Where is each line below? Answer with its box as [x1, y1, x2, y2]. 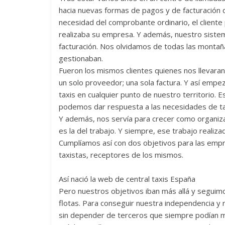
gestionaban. [59, 53, 103, 63]
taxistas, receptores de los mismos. [59, 149, 183, 160]
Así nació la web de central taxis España [59, 173, 195, 184]
